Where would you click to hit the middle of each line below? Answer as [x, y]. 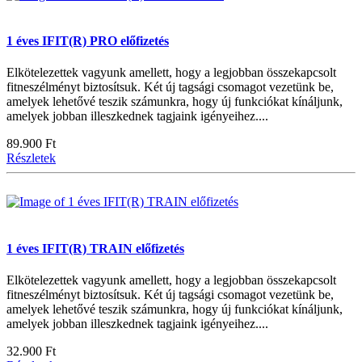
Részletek [31, 158]
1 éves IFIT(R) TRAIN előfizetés [95, 248]
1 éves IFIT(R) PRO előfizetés [88, 41]
